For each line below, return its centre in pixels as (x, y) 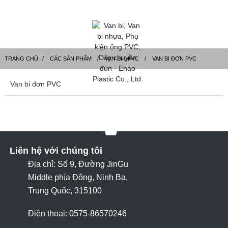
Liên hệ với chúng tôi (56, 151)
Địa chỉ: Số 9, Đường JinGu (78, 164)
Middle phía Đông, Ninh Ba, (78, 177)
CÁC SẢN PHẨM (70, 59)
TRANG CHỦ (21, 59)
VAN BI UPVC (122, 59)
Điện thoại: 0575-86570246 (77, 213)
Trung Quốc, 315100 (65, 191)
